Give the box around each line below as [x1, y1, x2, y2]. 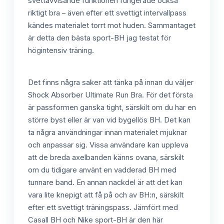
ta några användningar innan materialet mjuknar [28, 127, 187, 137]
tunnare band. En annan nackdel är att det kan [28, 177, 182, 187]
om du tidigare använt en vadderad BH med [28, 165, 176, 174]
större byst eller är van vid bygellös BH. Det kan [28, 115, 190, 124]
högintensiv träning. [28, 45, 94, 55]
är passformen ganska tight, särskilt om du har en [28, 102, 196, 112]
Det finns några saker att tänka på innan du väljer [28, 77, 193, 87]
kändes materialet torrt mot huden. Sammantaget [28, 20, 195, 30]
